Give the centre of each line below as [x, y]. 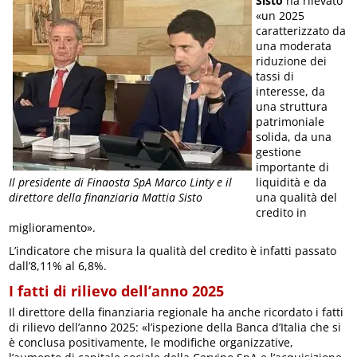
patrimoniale [290, 122]
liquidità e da [292, 182]
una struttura [292, 107]
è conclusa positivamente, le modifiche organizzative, [151, 343]
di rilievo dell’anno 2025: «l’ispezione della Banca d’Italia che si [175, 328]
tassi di [275, 76]
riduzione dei [292, 61]
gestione [279, 152]
